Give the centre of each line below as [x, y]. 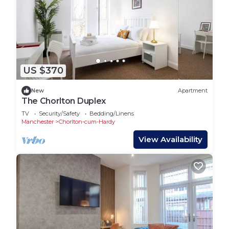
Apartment [193, 91]
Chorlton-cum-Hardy [87, 121]
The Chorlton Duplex [64, 101]
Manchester [38, 121]
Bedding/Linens [112, 113]
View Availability [170, 139]
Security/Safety [59, 113]
